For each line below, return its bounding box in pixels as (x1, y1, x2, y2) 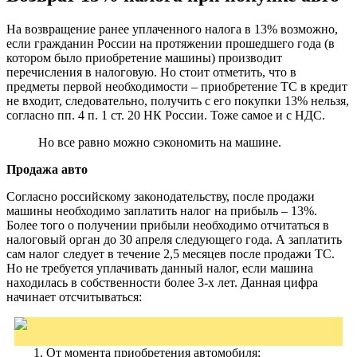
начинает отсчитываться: (6, 289, 142, 304)
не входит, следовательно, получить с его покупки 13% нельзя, (6, 93, 349, 108)
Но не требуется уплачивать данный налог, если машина (6, 261, 313, 275)
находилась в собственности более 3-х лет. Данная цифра (6, 275, 318, 289)
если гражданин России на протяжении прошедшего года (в (6, 36, 335, 50)
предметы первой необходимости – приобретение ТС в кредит (6, 79, 347, 93)
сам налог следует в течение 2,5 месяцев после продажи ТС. (6, 246, 335, 261)
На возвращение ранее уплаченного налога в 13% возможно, (6, 22, 338, 36)
